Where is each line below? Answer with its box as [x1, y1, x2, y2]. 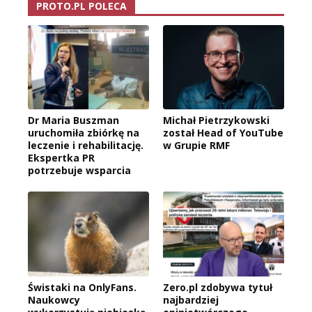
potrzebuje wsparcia [28, 164, 131, 178]
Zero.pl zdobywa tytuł [163, 281, 272, 295]
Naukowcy [28, 293, 80, 307]
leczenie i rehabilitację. [28, 139, 143, 153]
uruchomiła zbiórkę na [28, 126, 139, 140]
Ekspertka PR [28, 151, 95, 165]
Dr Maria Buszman [28, 114, 119, 127]
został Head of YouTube [163, 126, 283, 140]
